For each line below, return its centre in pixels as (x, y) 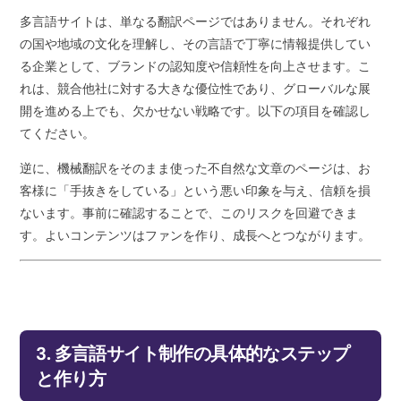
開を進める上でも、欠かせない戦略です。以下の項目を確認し (196, 111)
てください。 (58, 134)
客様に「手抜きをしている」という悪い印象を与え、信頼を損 (196, 191)
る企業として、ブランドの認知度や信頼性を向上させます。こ (196, 67)
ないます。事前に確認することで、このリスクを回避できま (189, 213)
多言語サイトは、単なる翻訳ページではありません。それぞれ (196, 22)
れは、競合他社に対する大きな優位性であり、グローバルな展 (196, 89)
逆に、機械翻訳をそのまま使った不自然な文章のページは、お (196, 169)
